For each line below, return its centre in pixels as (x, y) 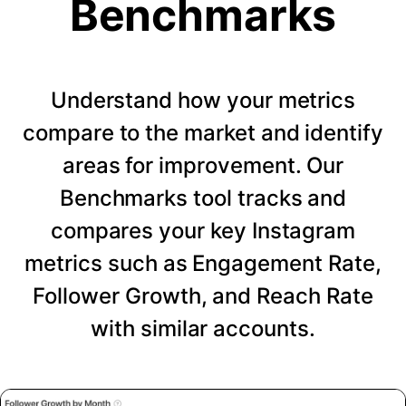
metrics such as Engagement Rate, (203, 263)
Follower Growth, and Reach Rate (203, 295)
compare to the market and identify (203, 132)
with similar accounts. (203, 328)
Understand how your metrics (203, 100)
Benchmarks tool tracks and (203, 198)
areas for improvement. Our (203, 165)
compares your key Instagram (203, 230)
